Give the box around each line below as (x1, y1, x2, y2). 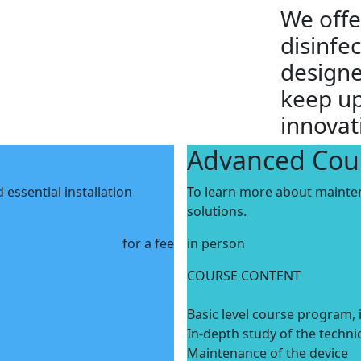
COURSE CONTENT (187, 267, 301, 284)
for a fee (122, 234, 174, 252)
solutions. (187, 202, 247, 220)
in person (187, 234, 245, 252)
